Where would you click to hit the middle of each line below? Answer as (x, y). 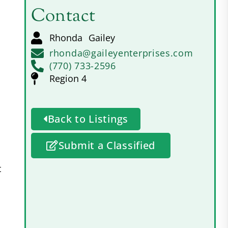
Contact (63, 16)
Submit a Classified (107, 145)
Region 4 (68, 78)
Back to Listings (88, 119)
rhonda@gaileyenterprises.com (121, 53)
